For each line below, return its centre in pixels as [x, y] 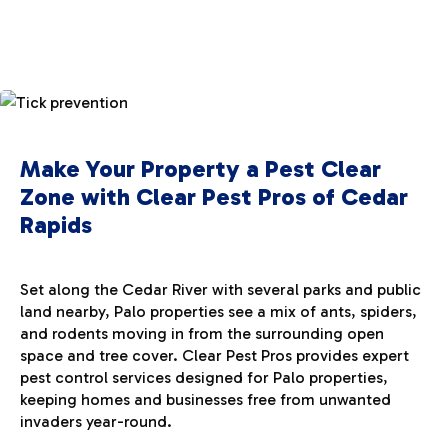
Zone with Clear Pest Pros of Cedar [214, 197]
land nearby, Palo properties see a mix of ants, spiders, [218, 312]
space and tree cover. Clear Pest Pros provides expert [214, 356]
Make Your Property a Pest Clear [200, 169]
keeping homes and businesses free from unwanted [205, 400]
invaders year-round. [96, 422]
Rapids [56, 225]
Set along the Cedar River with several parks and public [220, 290]
